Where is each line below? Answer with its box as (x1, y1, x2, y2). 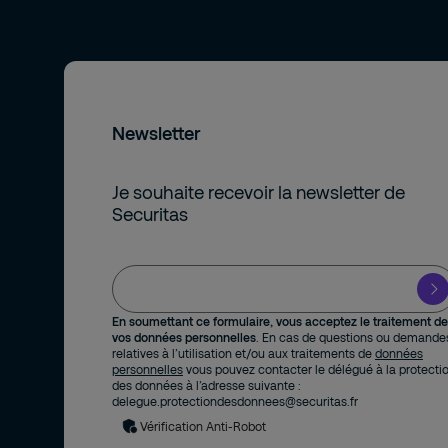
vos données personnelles (112, 330, 256, 344)
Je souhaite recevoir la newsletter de (112, 181, 405, 203)
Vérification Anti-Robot (140, 419, 266, 433)
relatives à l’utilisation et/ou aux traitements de (112, 346, 375, 360)
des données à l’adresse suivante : (112, 378, 301, 392)
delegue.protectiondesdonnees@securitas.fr (112, 394, 358, 408)
